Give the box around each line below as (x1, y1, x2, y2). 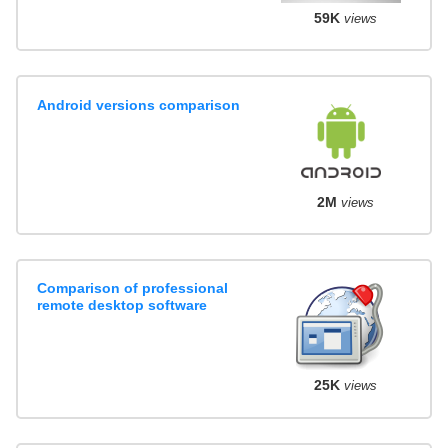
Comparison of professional (37, 280, 229, 297)
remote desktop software (37, 297, 208, 314)
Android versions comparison (37, 96, 241, 113)
